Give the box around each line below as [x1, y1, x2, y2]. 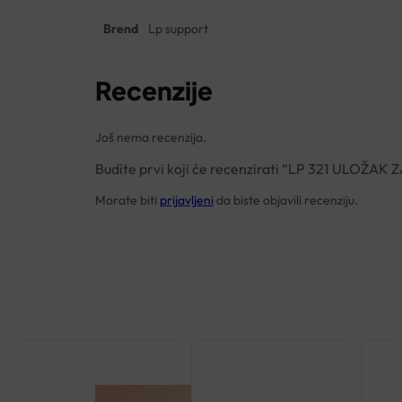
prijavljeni [159, 192, 214, 209]
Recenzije [94, 74, 213, 107]
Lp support [147, 20, 208, 37]
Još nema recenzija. [94, 129, 206, 146]
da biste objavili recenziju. [213, 192, 358, 209]
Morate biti [94, 192, 160, 209]
